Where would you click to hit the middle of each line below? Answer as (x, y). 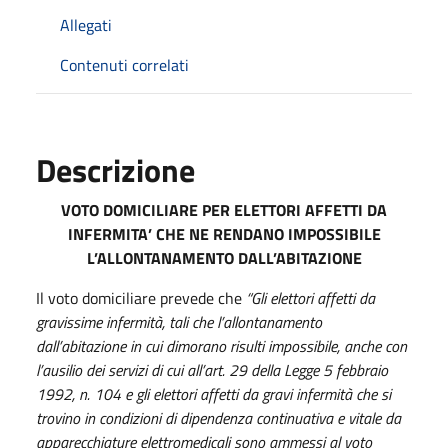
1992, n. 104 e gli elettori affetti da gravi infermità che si (213, 393)
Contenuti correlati (124, 64)
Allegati (86, 24)
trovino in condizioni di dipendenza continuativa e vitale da (218, 417)
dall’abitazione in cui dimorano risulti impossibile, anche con (221, 345)
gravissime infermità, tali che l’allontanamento (179, 321)
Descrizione (115, 169)
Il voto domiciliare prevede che (141, 297)
